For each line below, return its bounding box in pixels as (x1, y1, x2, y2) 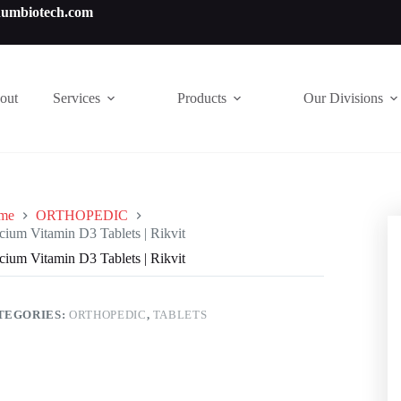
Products (176, 90, 226, 106)
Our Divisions (303, 90, 383, 106)
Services (52, 90, 100, 106)
